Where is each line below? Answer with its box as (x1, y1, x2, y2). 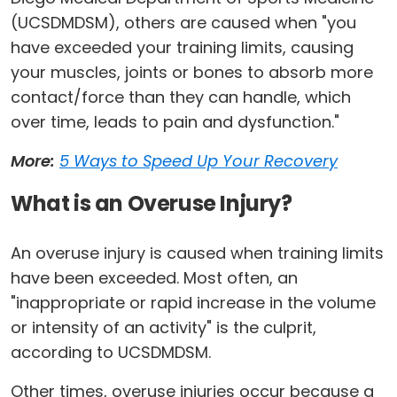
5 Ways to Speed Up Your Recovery (59, 150, 338, 172)
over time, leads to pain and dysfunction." (11, 111, 344, 133)
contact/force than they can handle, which (11, 86, 351, 108)
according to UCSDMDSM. (11, 341, 215, 363)
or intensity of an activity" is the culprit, (11, 316, 316, 339)
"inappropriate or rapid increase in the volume (11, 292, 376, 314)
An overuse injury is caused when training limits (11, 242, 384, 264)
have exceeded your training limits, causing (11, 36, 354, 58)
